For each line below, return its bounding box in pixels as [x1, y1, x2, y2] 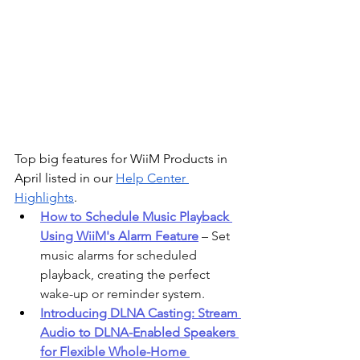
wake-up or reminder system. [40, 285, 205, 301]
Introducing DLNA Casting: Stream [40, 305, 241, 321]
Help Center [116, 170, 189, 186]
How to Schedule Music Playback [40, 208, 232, 224]
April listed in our [14, 170, 116, 186]
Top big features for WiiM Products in [14, 150, 231, 166]
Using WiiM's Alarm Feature [40, 227, 198, 243]
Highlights [14, 189, 74, 205]
